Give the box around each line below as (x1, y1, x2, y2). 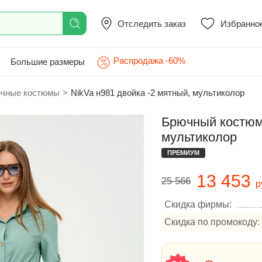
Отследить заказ (118, 18, 186, 29)
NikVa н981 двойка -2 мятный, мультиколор (71, 88, 244, 98)
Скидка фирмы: (164, 199, 232, 209)
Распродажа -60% (113, 56, 185, 65)
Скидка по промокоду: (164, 217, 260, 227)
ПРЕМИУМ (167, 149, 199, 156)
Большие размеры (11, 56, 85, 67)
